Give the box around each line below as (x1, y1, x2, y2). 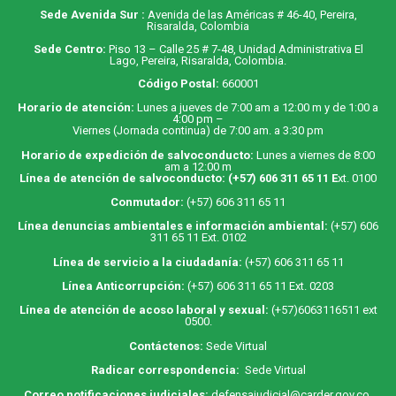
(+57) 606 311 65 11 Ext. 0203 (187, 279, 334, 293)
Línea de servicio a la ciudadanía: (52, 255, 242, 269)
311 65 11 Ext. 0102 (149, 231, 247, 245)
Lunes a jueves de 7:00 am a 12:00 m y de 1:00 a (137, 101, 378, 115)
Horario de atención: (18, 101, 137, 115)
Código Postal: (137, 76, 219, 90)
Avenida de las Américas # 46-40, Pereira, (144, 7, 357, 21)
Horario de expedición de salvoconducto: (21, 148, 256, 162)
